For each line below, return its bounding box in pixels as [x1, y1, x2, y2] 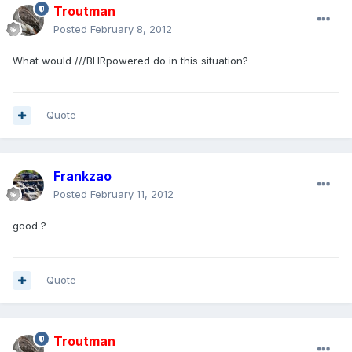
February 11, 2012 [90, 188, 174, 201]
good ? [13, 219, 46, 233]
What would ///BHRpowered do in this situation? [13, 54, 248, 68]
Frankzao [53, 168, 112, 185]
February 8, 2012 [90, 23, 172, 36]
